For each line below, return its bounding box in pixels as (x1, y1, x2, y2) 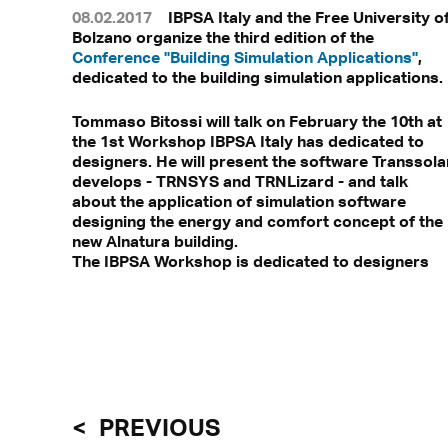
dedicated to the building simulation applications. (72, 67, 443, 88)
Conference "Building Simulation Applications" (72, 47, 418, 68)
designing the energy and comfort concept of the (72, 211, 443, 232)
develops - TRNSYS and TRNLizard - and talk (72, 171, 408, 192)
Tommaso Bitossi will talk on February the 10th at (72, 111, 442, 132)
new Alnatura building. (72, 231, 238, 252)
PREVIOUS (94, 413, 220, 442)
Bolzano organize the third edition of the (72, 27, 374, 48)
